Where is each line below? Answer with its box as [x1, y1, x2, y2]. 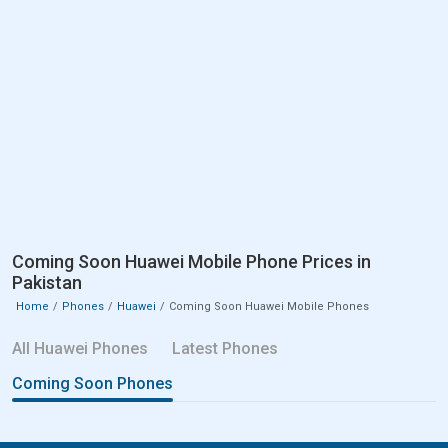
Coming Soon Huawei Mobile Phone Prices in [12, 250, 371, 272]
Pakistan [12, 271, 82, 293]
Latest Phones [172, 338, 278, 358]
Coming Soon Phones [12, 373, 173, 393]
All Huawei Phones [12, 338, 148, 358]
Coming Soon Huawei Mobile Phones [169, 299, 369, 313]
